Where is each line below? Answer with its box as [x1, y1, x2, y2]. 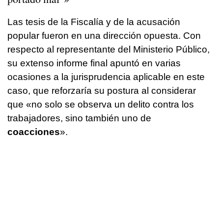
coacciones [7, 126, 60, 137]
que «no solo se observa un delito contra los [7, 99, 194, 110]
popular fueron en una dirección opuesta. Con [7, 30, 201, 41]
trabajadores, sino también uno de [7, 112, 151, 123]
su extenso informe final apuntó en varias [7, 57, 181, 68]
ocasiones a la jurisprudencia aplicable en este [7, 71, 205, 82]
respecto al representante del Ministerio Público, [7, 44, 210, 55]
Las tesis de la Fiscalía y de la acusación [7, 16, 180, 27]
